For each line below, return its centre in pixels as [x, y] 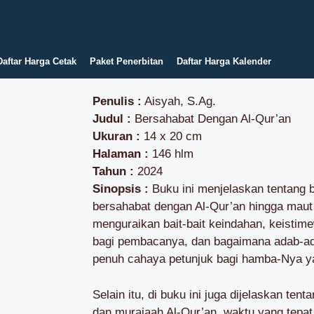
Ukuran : [116, 136]
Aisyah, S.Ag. [179, 101]
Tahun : [113, 171]
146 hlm [173, 154]
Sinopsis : [122, 189]
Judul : [114, 119]
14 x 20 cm [171, 136]
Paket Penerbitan [126, 61]
